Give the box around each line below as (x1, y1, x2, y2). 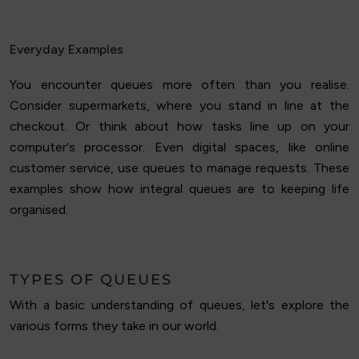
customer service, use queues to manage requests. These (10, 160, 349, 176)
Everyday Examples (10, 42, 123, 58)
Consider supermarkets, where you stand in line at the (10, 98, 349, 114)
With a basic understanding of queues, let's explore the (10, 297, 349, 313)
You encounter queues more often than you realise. (10, 77, 349, 93)
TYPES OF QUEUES (10, 271, 172, 289)
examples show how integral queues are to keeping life (10, 181, 349, 197)
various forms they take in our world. (10, 318, 219, 334)
